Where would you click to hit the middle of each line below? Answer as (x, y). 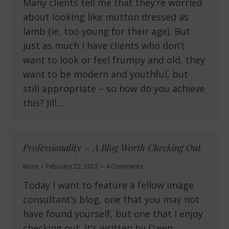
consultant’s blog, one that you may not (111, 200)
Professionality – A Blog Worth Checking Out (112, 148)
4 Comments (124, 167)
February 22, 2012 (72, 167)
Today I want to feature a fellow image (108, 185)
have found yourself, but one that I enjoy (113, 214)
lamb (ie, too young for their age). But (107, 31)
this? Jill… (43, 103)
